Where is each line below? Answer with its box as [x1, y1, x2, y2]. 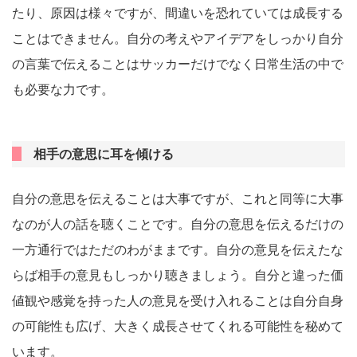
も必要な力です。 [12, 82, 114, 96]
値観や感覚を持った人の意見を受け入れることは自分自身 [12, 293, 343, 308]
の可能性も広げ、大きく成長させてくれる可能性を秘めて [12, 319, 343, 333]
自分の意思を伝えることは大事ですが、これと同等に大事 [12, 191, 343, 206]
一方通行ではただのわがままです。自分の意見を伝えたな [12, 242, 343, 257]
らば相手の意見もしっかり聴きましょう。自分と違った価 [12, 268, 343, 282]
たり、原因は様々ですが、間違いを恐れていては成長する [12, 6, 343, 20]
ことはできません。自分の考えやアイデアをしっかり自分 [12, 31, 343, 45]
